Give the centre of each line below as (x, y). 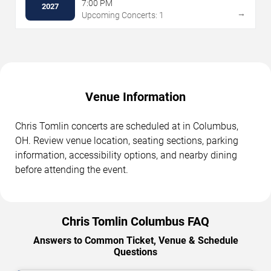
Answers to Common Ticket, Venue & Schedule (135, 240)
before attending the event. (72, 169)
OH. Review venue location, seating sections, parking (127, 140)
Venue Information (135, 96)
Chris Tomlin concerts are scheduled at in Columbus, (127, 126)
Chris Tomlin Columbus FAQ (135, 221)
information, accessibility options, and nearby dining (126, 155)
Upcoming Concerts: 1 (123, 15)
